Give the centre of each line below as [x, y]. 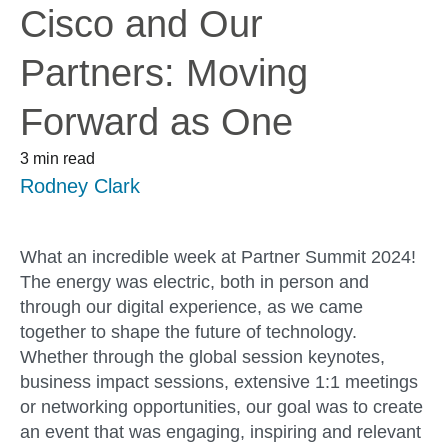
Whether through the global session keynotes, [202, 357]
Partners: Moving [164, 73]
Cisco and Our [141, 24]
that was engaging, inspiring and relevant [255, 432]
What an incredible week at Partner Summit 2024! [218, 257]
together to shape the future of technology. [188, 332]
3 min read [57, 158]
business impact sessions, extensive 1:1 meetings [219, 382]
